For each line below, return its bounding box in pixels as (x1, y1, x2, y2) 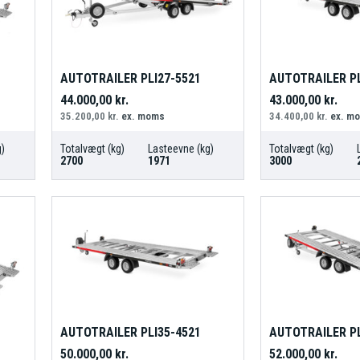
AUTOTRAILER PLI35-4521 (59, 324, 201, 340)
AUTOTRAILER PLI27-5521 (59, 71, 201, 87)
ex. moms (118, 110, 165, 123)
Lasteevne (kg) (147, 142, 214, 156)
